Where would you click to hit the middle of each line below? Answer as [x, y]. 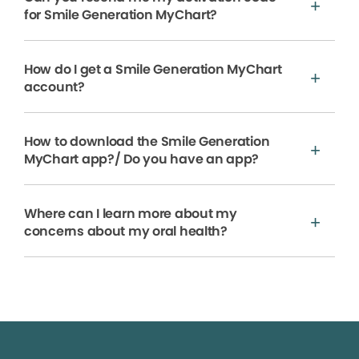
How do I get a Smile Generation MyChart [153, 70]
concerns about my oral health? [126, 232]
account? [54, 87]
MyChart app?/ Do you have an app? [142, 159]
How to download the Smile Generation [147, 142]
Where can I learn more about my [131, 214]
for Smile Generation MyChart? [121, 15]
